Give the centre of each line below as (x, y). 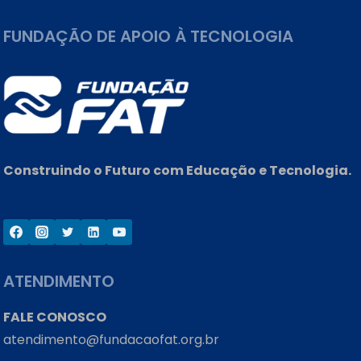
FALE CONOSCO (55, 317)
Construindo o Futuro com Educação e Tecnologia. (177, 171)
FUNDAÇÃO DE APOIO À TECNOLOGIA (148, 37)
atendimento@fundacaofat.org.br (111, 340)
